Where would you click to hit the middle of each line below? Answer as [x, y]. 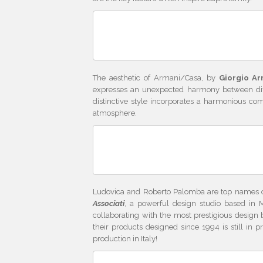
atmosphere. [115, 113]
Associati [109, 204]
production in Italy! [125, 239]
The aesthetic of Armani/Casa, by [156, 77]
